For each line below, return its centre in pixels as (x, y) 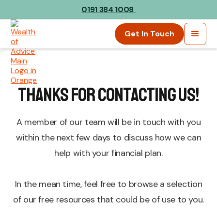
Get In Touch (149, 34)
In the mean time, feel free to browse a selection (108, 184)
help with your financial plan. (108, 153)
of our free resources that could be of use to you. (108, 200)
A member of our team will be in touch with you (108, 122)
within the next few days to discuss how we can (108, 138)
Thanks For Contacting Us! (108, 95)
